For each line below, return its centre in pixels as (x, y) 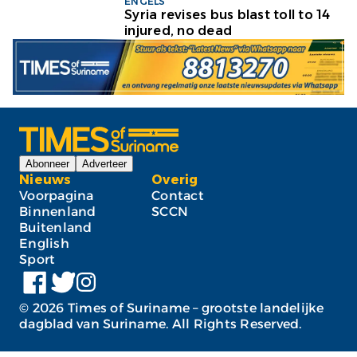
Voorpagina (57, 195)
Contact (178, 195)
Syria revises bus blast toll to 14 (228, 15)
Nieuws (45, 179)
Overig (175, 179)
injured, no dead (178, 31)
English (44, 243)
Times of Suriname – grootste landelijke (194, 308)
